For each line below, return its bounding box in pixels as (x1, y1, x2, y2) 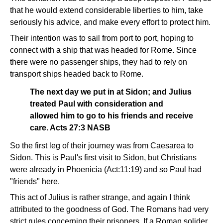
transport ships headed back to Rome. (10, 70, 143, 78)
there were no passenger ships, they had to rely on (10, 58, 187, 66)
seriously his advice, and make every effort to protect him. (10, 18, 211, 26)
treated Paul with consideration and (30, 100, 163, 108)
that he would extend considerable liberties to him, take (10, 6, 203, 14)
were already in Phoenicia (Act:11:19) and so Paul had (10, 165, 202, 174)
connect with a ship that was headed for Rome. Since (10, 46, 197, 54)
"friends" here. (10, 177, 60, 186)
